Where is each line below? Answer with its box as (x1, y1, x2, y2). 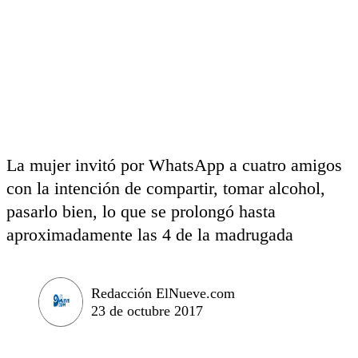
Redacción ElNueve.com (91, 284, 235, 301)
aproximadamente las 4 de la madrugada (6, 225, 293, 245)
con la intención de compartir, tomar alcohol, (6, 178, 325, 198)
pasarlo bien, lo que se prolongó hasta (6, 201, 276, 221)
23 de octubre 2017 (91, 302, 203, 319)
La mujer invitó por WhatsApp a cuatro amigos (6, 155, 342, 175)
